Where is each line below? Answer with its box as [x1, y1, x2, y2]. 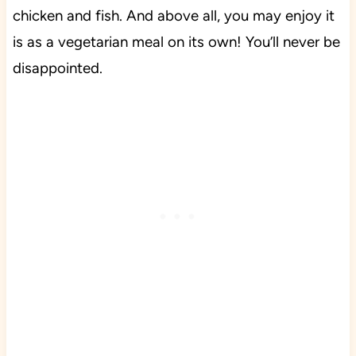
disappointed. [12, 58, 103, 77]
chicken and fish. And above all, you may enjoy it [12, 6, 335, 25]
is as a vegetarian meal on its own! [12, 32, 246, 51]
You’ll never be [245, 32, 340, 51]
